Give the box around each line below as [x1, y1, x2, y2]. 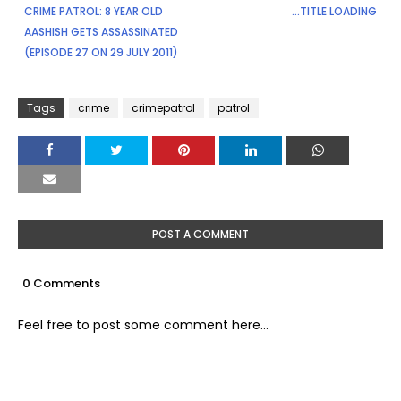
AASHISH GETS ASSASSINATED [24, 23, 178, 39]
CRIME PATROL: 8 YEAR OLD [24, 3, 163, 19]
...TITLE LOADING [292, 3, 377, 19]
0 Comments [22, 274, 100, 292]
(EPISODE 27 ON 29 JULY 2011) [24, 44, 178, 60]
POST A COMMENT [152, 226, 249, 242]
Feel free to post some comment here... [18, 315, 269, 334]
